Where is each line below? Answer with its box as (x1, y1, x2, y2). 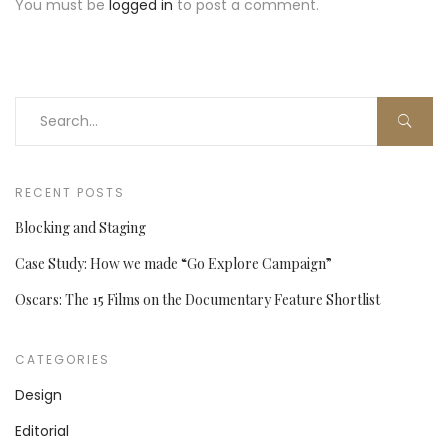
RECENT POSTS (15, 183, 125, 201)
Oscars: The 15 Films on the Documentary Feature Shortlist (15, 289, 380, 309)
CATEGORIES (15, 350, 110, 368)
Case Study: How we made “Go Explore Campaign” (15, 253, 332, 273)
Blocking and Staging (15, 217, 146, 237)
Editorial (15, 420, 69, 441)
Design (15, 384, 62, 405)
